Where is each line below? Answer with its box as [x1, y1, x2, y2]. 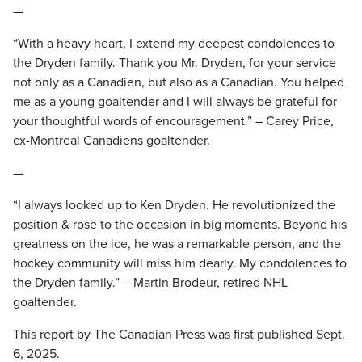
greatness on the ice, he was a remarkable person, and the [13, 236, 341, 252]
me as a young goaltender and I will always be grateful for [13, 94, 337, 110]
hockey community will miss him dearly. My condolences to [13, 255, 347, 271]
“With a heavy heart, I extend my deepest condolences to [13, 36, 335, 52]
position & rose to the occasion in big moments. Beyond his [13, 217, 347, 233]
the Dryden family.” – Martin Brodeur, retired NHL [13, 275, 288, 291]
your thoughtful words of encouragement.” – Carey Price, [13, 113, 334, 129]
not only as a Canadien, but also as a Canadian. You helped [13, 74, 344, 90]
